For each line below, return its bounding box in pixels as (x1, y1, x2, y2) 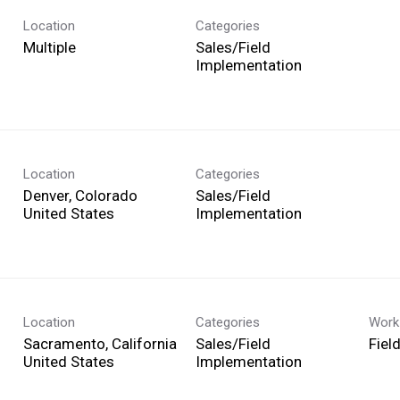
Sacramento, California (23, 334, 177, 353)
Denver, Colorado (23, 186, 137, 204)
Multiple (23, 37, 76, 56)
